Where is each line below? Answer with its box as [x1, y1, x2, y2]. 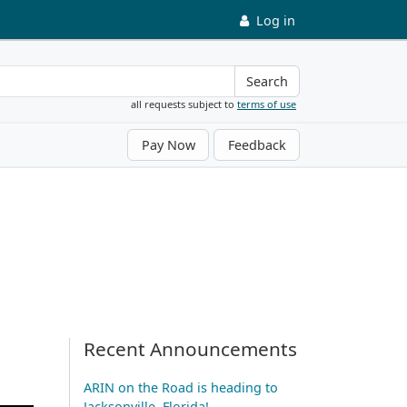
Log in [256, 12, 295, 29]
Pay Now [141, 135, 195, 154]
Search [246, 73, 288, 90]
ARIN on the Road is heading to [84, 378, 278, 396]
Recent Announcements [84, 335, 297, 362]
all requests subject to [131, 96, 237, 111]
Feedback [227, 135, 286, 154]
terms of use [237, 96, 296, 111]
